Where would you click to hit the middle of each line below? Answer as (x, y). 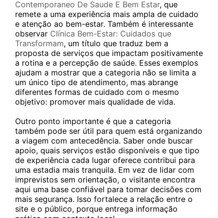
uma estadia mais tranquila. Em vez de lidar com (105, 170)
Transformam (39, 43)
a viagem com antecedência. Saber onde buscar (104, 141)
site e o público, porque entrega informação (96, 209)
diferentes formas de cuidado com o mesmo (97, 92)
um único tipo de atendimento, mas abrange (97, 82)
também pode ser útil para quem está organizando (109, 131)
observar (33, 34)
